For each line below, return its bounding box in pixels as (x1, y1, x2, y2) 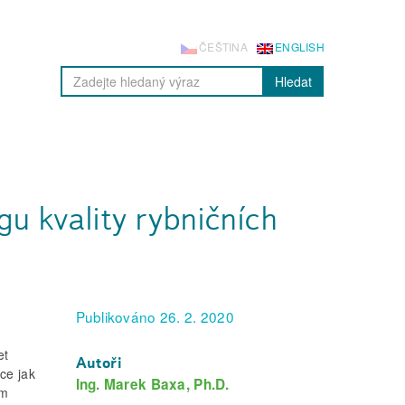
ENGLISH (275, 39, 325, 54)
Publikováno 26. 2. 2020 (75, 306, 234, 327)
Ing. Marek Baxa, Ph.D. (75, 373, 230, 394)
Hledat (275, 72, 313, 90)
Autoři (75, 354, 123, 372)
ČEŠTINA (199, 39, 249, 54)
